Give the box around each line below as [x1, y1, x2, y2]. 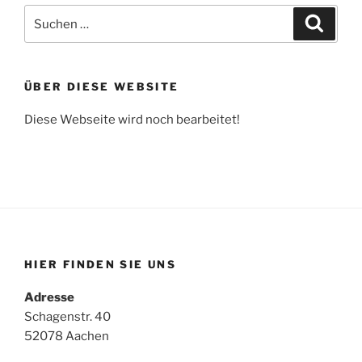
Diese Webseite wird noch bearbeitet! [24, 112, 240, 127]
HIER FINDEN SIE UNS [24, 258, 176, 271]
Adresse [24, 289, 74, 305]
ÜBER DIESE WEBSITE [24, 80, 179, 94]
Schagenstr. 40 [24, 309, 111, 324]
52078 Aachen [24, 328, 109, 343]
